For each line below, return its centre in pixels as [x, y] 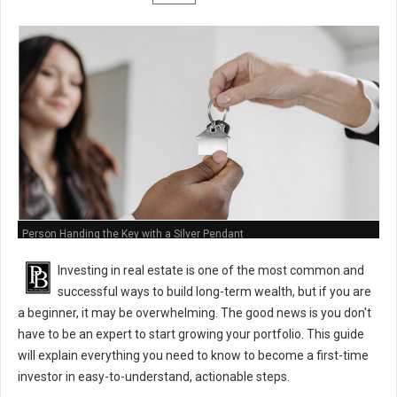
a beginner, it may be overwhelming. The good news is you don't [195, 313]
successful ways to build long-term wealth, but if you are [214, 292]
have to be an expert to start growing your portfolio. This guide [191, 334]
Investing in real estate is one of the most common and [211, 270]
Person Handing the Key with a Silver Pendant [133, 234]
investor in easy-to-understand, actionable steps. [154, 377]
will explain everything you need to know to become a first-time [193, 355]
